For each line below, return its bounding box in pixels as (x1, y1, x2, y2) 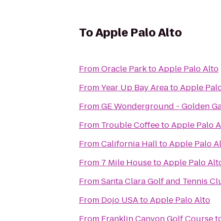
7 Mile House (101, 157, 151, 168)
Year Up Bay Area (101, 82, 168, 93)
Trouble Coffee (101, 119, 159, 131)
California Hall (101, 138, 157, 149)
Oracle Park (101, 63, 147, 74)
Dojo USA (101, 194, 138, 206)
